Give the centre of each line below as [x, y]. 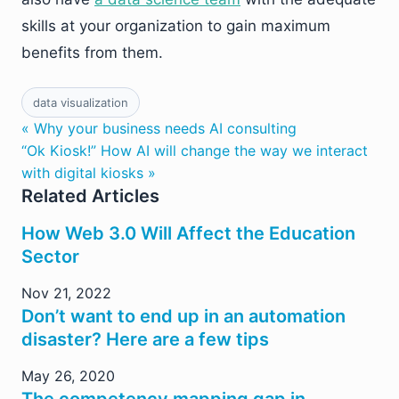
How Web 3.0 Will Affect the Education [188, 233]
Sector [50, 256]
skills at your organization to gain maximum [176, 26]
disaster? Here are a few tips [145, 339]
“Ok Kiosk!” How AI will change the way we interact [195, 151]
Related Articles [90, 196]
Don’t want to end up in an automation [183, 316]
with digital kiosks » [89, 173]
